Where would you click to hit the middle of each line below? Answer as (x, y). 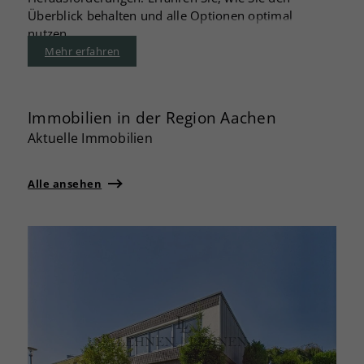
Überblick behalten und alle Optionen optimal (160, 16)
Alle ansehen (65, 183)
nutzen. (49, 34)
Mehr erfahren (82, 51)
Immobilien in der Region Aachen (152, 117)
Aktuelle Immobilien (90, 138)
